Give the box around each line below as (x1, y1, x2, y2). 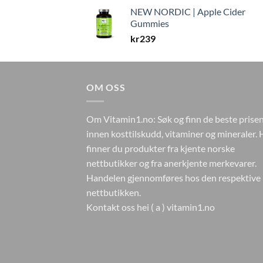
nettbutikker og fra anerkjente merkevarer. (86, 157, 257, 169)
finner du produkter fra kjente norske (86, 143, 235, 154)
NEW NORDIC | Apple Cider (130, 5, 245, 17)
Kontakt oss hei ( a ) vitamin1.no (86, 201, 215, 213)
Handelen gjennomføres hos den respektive (86, 172, 261, 184)
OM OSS (86, 81, 126, 93)
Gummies (130, 17, 169, 29)
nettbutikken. (86, 187, 143, 198)
